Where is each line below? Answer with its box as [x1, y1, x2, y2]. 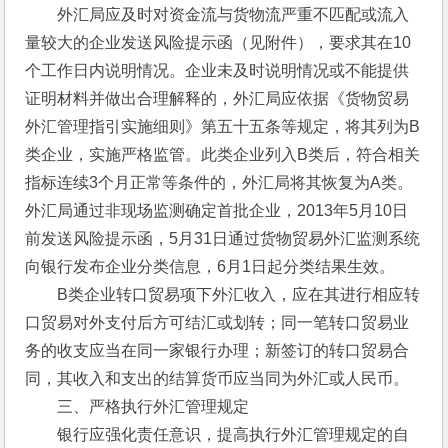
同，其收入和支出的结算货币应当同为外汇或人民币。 [25, 370, 410, 387]
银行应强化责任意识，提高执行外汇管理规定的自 [25, 426, 410, 443]
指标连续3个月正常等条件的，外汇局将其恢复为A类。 [25, 174, 414, 191]
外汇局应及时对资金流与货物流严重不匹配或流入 [25, 6, 410, 23]
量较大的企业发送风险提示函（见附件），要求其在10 [25, 34, 412, 51]
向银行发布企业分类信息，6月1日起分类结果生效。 [25, 258, 396, 275]
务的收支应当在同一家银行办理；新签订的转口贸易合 [25, 342, 410, 359]
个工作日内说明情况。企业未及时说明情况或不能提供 [25, 62, 410, 79]
